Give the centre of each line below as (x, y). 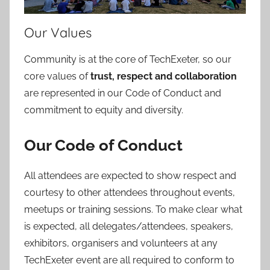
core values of (57, 76)
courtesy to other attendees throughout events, (130, 193)
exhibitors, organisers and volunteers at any (121, 243)
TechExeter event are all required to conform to (129, 260)
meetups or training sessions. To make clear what (133, 210)
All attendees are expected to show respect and (130, 176)
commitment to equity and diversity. (104, 110)
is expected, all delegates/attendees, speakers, (129, 227)
